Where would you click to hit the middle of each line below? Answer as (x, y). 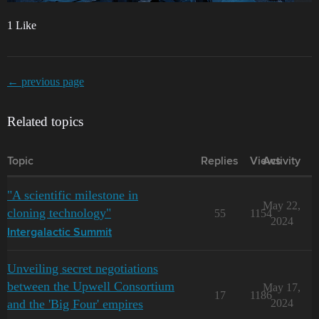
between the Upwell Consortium (91, 287)
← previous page (46, 82)
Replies (220, 162)
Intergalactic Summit (59, 233)
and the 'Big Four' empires (75, 304)
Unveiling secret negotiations (83, 269)
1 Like (22, 26)
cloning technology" (59, 213)
